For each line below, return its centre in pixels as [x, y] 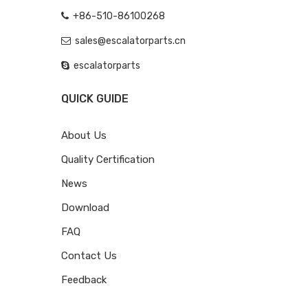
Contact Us [89, 255]
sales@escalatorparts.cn [130, 41]
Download [85, 207]
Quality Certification [108, 159]
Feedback [84, 279]
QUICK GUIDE [95, 98]
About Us [84, 135]
